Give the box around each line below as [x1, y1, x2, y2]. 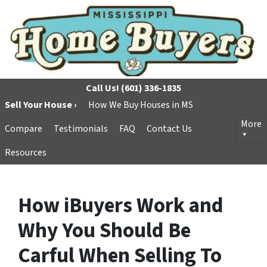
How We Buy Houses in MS [88, 98, 193, 112]
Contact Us [147, 122, 192, 136]
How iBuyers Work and [18, 191, 223, 221]
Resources [5, 146, 46, 160]
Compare [5, 122, 42, 136]
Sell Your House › [5, 98, 77, 112]
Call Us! [86, 82, 119, 95]
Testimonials [54, 122, 108, 136]
